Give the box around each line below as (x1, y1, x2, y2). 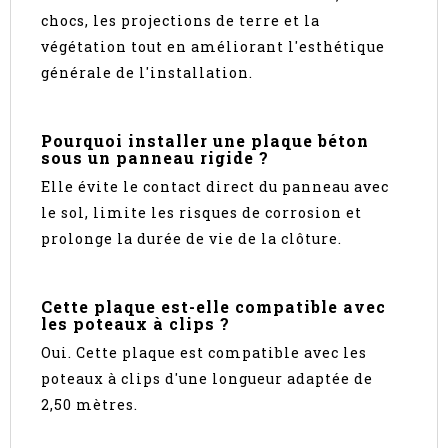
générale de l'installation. (41, 63, 253, 83)
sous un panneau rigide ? (41, 147, 269, 169)
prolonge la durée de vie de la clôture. (41, 229, 342, 249)
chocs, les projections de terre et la (41, 11, 320, 31)
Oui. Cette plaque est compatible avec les (41, 343, 367, 363)
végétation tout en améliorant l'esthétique (41, 37, 385, 57)
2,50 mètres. (41, 395, 138, 415)
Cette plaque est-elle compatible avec (41, 296, 386, 318)
